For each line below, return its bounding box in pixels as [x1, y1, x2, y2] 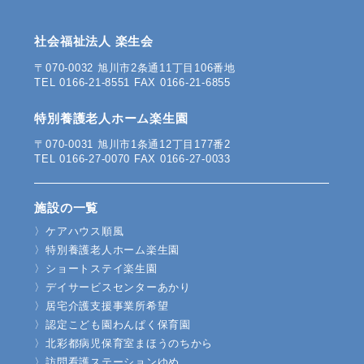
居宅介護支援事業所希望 [45, 299, 169, 312]
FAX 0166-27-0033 [130, 152, 231, 165]
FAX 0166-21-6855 [130, 76, 231, 89]
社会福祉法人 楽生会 [34, 35, 154, 49]
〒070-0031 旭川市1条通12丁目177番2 [34, 137, 231, 150]
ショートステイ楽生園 [45, 262, 158, 275]
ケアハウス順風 [45, 224, 124, 237]
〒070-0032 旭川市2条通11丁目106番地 [34, 61, 236, 74]
